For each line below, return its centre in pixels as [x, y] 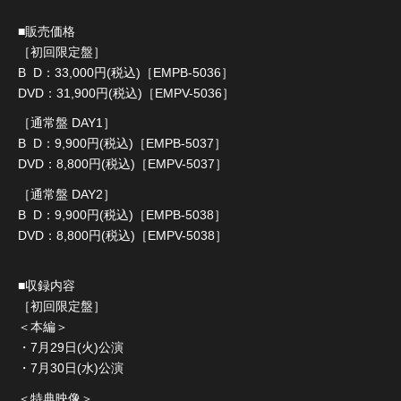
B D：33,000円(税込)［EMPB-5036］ [126, 72]
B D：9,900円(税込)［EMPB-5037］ [122, 144]
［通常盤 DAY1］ [67, 123]
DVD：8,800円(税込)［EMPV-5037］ [123, 164]
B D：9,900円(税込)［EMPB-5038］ [122, 214]
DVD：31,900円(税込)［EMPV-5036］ [126, 93]
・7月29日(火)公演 [71, 348]
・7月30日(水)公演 [71, 368]
